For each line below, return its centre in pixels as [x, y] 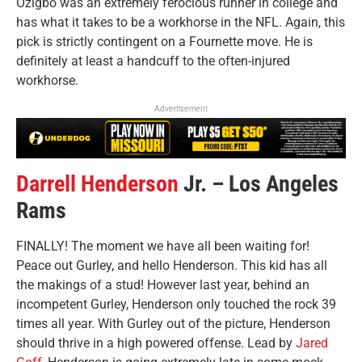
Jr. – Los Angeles [259, 184]
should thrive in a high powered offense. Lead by [156, 343]
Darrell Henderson [97, 184]
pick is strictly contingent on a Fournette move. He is [164, 42]
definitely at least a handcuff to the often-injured [153, 61]
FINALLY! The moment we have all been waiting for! [163, 246]
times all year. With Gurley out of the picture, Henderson [173, 324]
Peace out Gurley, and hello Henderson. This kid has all [172, 266]
